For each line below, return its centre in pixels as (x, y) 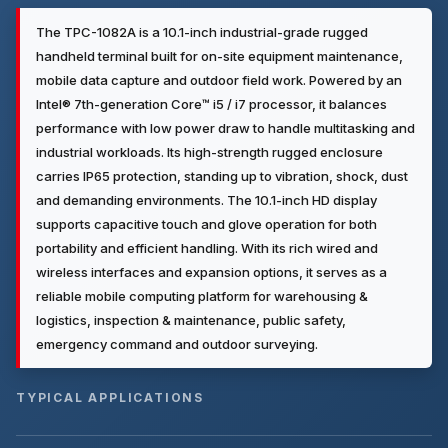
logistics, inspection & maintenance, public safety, (191, 320)
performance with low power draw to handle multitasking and (225, 128)
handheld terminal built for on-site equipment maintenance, (219, 56)
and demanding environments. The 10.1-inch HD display (206, 200)
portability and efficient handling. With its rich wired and (207, 248)
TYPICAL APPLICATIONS (110, 397)
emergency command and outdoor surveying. (177, 344)
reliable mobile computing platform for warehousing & (202, 296)
